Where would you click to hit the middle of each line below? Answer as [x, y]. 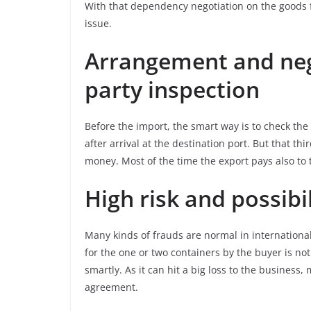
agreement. [111, 287]
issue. [100, 23]
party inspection [172, 89]
